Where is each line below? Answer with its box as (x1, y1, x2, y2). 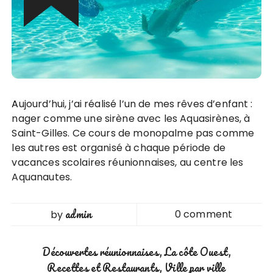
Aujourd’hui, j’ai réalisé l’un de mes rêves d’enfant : (12, 97, 19, 112)
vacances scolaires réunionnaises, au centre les (12, 155, 244, 170)
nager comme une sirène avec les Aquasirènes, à (12, 112, 250, 126)
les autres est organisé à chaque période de (12, 141, 225, 155)
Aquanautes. (12, 170, 73, 185)
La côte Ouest (164, 243, 229, 261)
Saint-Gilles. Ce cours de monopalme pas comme (12, 126, 255, 141)
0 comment (174, 207, 233, 222)
